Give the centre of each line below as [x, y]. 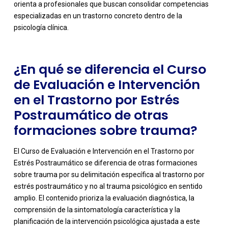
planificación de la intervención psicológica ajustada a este [107, 221]
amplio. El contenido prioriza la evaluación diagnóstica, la [104, 198]
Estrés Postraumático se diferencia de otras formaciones [105, 163]
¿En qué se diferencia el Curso [110, 69]
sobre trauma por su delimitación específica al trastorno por [109, 174]
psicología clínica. [41, 27]
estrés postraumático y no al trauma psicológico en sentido [108, 186]
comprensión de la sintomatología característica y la [97, 209]
